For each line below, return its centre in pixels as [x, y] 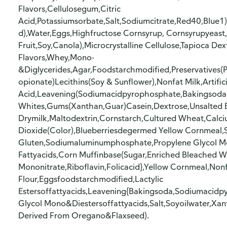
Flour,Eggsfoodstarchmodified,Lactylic [91, 179]
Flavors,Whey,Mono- [56, 57]
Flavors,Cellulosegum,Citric [69, 9]
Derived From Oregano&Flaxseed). [84, 215]
